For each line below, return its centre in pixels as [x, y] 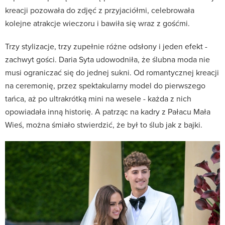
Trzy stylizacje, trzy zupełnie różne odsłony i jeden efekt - [106, 46]
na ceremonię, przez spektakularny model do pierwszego [105, 85]
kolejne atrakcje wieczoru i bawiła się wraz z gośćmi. [97, 23]
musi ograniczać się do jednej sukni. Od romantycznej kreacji [112, 72]
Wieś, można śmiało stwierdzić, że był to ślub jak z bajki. [104, 124]
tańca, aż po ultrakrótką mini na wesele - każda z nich [98, 98]
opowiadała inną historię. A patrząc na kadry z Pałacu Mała [108, 111]
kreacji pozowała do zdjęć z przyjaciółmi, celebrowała [100, 10]
